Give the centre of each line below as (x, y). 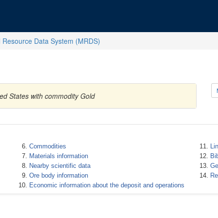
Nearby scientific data (60, 166)
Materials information (58, 156)
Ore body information (58, 175)
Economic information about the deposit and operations (107, 185)
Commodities (47, 146)
